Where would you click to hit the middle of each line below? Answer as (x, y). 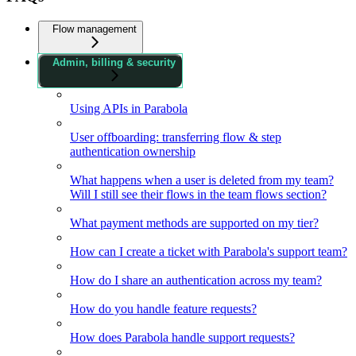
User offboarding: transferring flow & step (176, 137)
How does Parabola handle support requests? (182, 338)
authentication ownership (133, 152)
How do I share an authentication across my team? (196, 281)
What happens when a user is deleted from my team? (202, 180)
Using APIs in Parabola (129, 109)
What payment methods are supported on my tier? (194, 223)
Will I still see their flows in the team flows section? (198, 195)
